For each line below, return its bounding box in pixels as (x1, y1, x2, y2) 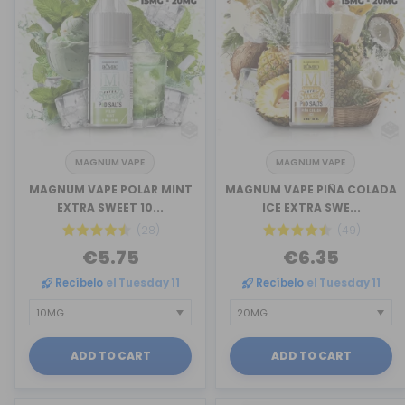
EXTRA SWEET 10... (57, 199, 164, 215)
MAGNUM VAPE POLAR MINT (28, 181, 193, 197)
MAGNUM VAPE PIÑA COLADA (225, 181, 397, 197)
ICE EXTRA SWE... (261, 199, 361, 215)
